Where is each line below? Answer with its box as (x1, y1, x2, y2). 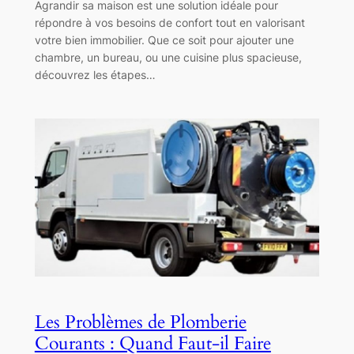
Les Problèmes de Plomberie (34, 310, 247, 334)
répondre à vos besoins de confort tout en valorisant (34, 15, 305, 29)
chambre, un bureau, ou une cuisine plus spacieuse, (34, 50, 302, 64)
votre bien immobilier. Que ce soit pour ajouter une (34, 32, 294, 47)
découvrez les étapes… (34, 67, 156, 81)
